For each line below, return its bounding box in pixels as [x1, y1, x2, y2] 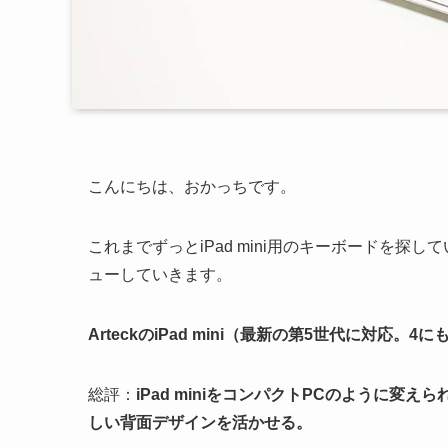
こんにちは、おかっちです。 [88, 178, 296, 195]
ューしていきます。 [88, 266, 232, 283]
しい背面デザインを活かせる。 [88, 414, 312, 431]
